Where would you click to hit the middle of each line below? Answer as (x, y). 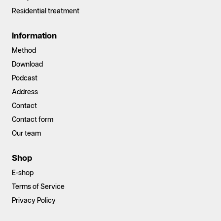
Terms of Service (38, 187)
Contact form (33, 120)
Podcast (25, 78)
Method (24, 51)
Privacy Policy (34, 201)
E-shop (23, 173)
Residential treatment (46, 11)
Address (25, 92)
